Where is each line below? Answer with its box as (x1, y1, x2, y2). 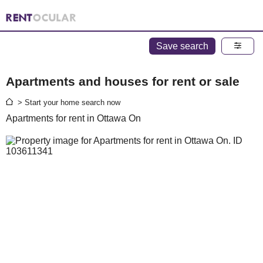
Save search (156, 41, 208, 51)
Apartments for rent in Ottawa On (6, 113, 141, 123)
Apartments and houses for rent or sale (6, 74, 240, 88)
